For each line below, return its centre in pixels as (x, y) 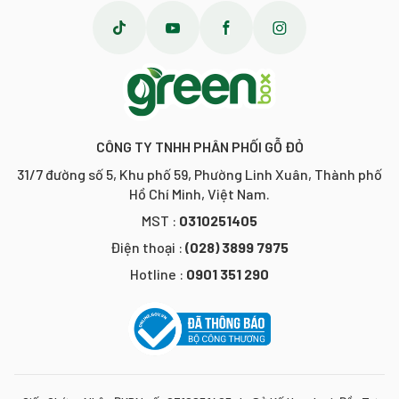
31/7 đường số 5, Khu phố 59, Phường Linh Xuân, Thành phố (199, 175)
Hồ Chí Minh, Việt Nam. (199, 194)
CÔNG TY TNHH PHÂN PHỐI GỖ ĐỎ (199, 147)
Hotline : (158, 274)
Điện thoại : (148, 248)
